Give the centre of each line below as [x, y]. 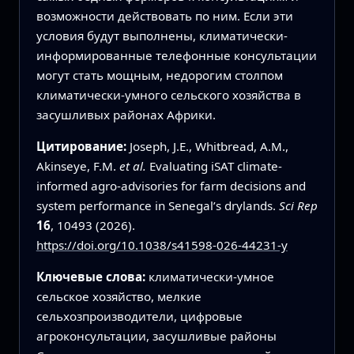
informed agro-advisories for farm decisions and [171, 185]
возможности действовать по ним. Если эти [164, 15]
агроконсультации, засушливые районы [156, 336]
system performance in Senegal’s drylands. [157, 205]
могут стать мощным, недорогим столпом [159, 75]
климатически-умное [211, 277]
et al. [132, 166]
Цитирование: [83, 146]
